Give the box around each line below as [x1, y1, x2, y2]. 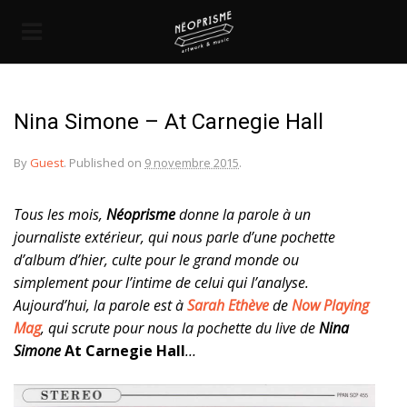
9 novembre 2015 [144, 154, 239, 171]
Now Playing [292, 295, 369, 315]
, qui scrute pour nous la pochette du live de [41, 318, 319, 338]
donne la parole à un [179, 204, 311, 224]
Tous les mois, [14, 204, 103, 224]
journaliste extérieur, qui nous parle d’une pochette [14, 227, 335, 247]
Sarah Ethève [187, 295, 269, 315]
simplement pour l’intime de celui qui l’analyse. [14, 273, 309, 293]
